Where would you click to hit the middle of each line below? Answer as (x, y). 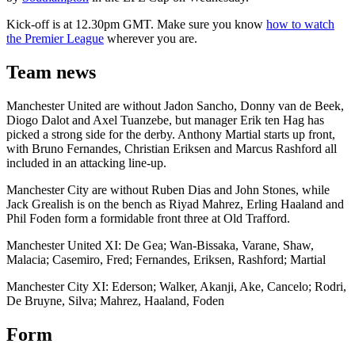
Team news (51, 72)
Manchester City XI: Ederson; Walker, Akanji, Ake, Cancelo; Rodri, (176, 286)
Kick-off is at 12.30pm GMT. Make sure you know (136, 24)
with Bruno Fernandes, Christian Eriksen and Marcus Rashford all (172, 148)
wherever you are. (151, 38)
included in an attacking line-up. (86, 162)
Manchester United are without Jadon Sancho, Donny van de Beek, (175, 105)
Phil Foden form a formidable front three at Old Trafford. (148, 218)
